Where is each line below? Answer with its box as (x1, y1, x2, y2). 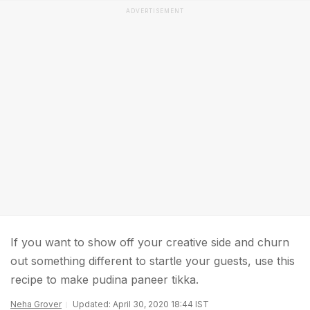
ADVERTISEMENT (126, 8, 184, 15)
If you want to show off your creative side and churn (10, 235, 289, 249)
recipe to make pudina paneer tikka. (10, 273, 199, 286)
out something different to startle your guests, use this (10, 254, 295, 268)
